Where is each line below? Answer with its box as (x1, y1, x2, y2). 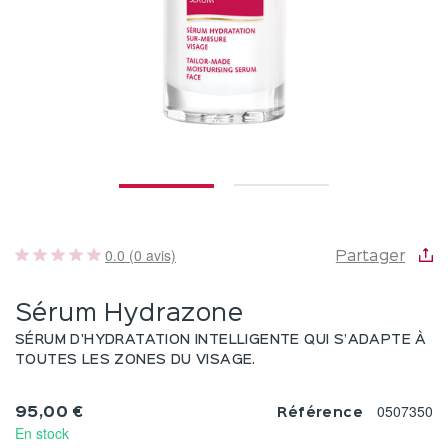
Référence (277, 407, 363, 420)
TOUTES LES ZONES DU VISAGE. (15, 354, 256, 367)
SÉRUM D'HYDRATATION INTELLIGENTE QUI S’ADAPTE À (15, 334, 427, 347)
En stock (15, 423, 69, 444)
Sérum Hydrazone (15, 303, 243, 326)
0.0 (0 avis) (105, 245, 176, 266)
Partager (335, 250, 405, 265)
